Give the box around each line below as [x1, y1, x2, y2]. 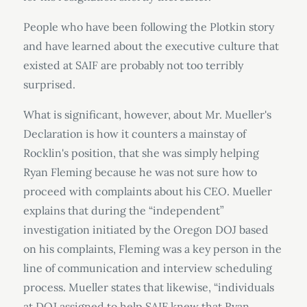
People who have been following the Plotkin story [23, 20, 274, 34]
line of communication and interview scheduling [23, 261, 272, 275]
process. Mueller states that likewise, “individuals [23, 280, 274, 294]
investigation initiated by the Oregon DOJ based [23, 223, 269, 236]
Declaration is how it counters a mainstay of [23, 127, 246, 140]
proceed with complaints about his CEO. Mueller [23, 184, 272, 198]
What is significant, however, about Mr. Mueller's [23, 108, 271, 121]
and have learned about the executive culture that [23, 39, 279, 53]
